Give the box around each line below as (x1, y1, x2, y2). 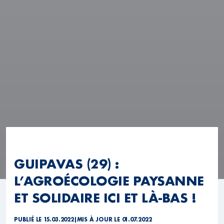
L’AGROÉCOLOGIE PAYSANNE (14, 172, 204, 189)
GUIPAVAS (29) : (14, 155, 119, 172)
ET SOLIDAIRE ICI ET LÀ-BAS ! (14, 189, 196, 206)
